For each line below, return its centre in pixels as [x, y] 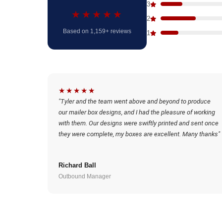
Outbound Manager [85, 176]
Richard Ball [77, 165]
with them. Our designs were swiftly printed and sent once [139, 123]
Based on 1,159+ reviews [97, 31]
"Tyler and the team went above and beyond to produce [135, 101]
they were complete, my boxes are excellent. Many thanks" [139, 134]
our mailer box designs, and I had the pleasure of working [137, 112]
